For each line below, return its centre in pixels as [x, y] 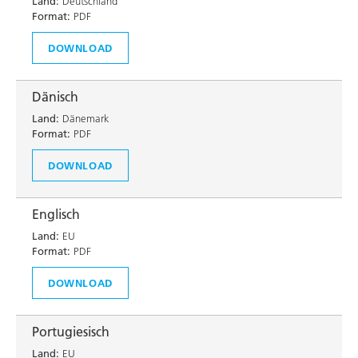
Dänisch [55, 97]
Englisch [56, 214]
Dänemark [84, 118]
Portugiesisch [71, 332]
